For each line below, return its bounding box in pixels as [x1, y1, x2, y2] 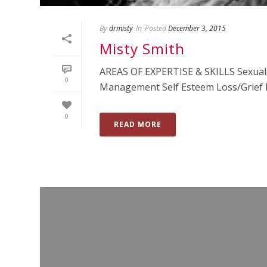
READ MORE [114, 119, 162, 130]
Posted [145, 23, 166, 34]
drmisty [109, 23, 133, 34]
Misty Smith [100, 39, 185, 59]
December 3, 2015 [168, 23, 226, 34]
